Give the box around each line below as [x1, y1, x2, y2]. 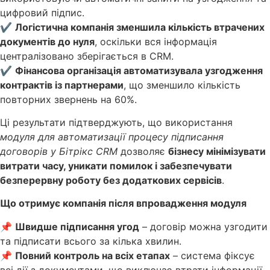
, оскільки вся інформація [95, 35, 217, 48]
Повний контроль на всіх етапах [15, 249, 170, 262]
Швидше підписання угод [15, 220, 139, 233]
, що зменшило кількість [124, 78, 240, 91]
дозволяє [118, 145, 168, 157]
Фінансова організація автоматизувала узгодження [15, 64, 263, 77]
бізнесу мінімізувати [168, 145, 266, 157]
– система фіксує [170, 249, 255, 262]
